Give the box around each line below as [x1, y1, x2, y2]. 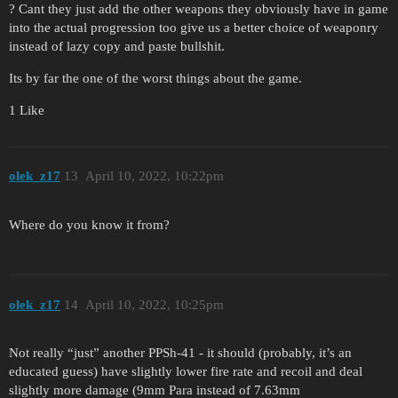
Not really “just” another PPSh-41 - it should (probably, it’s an [9, 346, 352, 361]
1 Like [9, 102, 44, 117]
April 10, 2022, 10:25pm [84, 297, 224, 312]
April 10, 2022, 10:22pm [84, 169, 224, 184]
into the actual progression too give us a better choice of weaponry [9, 20, 378, 35]
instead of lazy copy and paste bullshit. [9, 38, 225, 53]
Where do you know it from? [9, 218, 170, 233]
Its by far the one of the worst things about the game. [9, 70, 302, 85]
